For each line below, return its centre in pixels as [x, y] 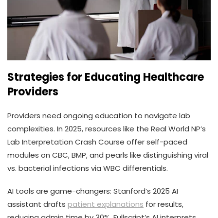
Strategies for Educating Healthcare [106, 77]
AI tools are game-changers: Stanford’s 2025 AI [93, 191]
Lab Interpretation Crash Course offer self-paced [97, 142]
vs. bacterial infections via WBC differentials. [88, 168]
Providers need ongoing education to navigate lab [99, 116]
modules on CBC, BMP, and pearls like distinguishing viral [108, 155]
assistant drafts [37, 204]
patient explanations [106, 204]
